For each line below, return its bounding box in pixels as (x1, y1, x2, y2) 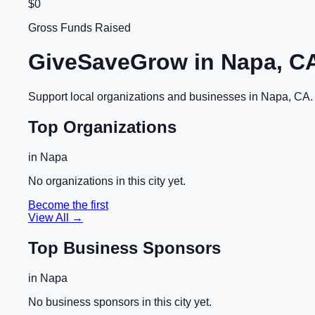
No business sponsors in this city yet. (28, 295, 212, 308)
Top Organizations (28, 117, 176, 136)
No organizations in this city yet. (28, 174, 186, 187)
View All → (28, 211, 83, 224)
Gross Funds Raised (28, 22, 131, 34)
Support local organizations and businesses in (28, 90, 261, 103)
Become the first (28, 198, 108, 211)
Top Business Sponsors (28, 238, 221, 257)
